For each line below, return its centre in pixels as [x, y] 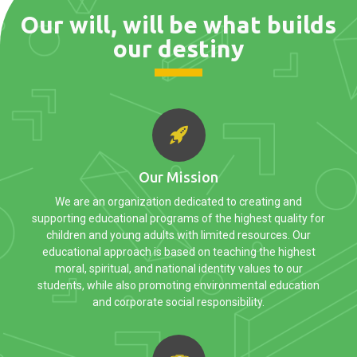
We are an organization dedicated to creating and [178, 201]
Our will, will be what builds [178, 24]
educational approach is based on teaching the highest [178, 251]
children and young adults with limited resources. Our [178, 235]
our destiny [178, 48]
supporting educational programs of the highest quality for [178, 218]
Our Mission [178, 177]
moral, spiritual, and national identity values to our [178, 268]
